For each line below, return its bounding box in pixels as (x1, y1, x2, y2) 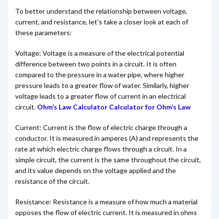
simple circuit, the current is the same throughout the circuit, (15, 155, 201, 164)
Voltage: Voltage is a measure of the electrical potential (15, 48, 184, 57)
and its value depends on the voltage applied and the (15, 166, 176, 175)
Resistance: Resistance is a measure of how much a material (15, 197, 197, 206)
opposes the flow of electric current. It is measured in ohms (15, 208, 197, 217)
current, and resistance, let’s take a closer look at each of (15, 17, 188, 26)
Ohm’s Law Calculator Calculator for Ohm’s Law (37, 102, 191, 111)
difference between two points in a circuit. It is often (15, 59, 176, 68)
